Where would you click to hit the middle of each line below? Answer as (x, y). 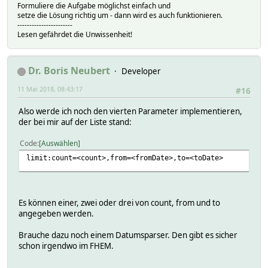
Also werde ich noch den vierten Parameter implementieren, (130, 112)
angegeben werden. (56, 214)
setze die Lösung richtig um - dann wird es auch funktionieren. (120, 16)
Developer (141, 71)
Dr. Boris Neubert (69, 71)
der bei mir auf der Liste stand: (75, 122)
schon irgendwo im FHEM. (66, 246)
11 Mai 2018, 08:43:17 (50, 89)
